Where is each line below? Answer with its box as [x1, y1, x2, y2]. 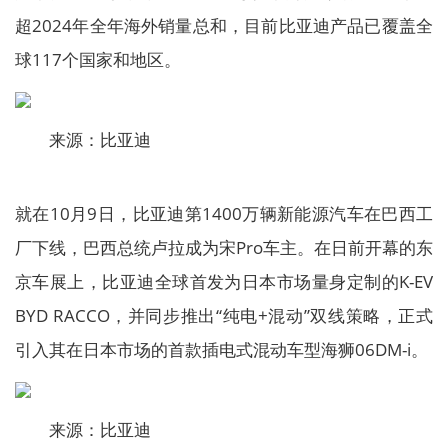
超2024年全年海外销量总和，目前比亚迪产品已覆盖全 [15, 14, 433, 37]
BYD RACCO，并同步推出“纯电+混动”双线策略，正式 [15, 304, 433, 327]
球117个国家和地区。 [15, 48, 181, 71]
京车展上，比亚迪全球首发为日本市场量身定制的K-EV [15, 270, 433, 293]
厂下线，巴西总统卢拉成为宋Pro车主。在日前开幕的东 [15, 236, 433, 259]
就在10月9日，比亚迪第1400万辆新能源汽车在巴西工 [15, 202, 433, 225]
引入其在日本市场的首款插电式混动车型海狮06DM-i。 [15, 338, 428, 361]
